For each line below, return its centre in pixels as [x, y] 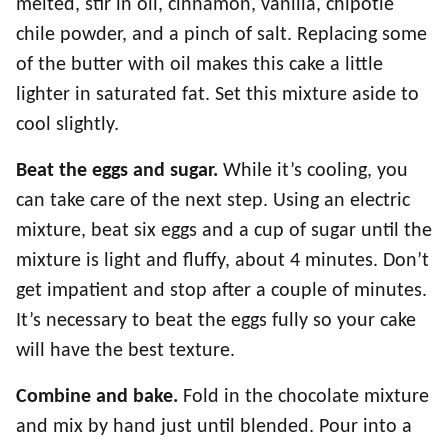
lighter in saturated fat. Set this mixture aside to [217, 95]
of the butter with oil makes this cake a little [199, 65]
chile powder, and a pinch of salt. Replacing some [221, 35]
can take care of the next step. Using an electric [213, 201]
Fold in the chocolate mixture [306, 397]
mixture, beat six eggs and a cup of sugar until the [224, 231]
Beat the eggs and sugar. [119, 171]
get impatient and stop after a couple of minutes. [221, 291]
